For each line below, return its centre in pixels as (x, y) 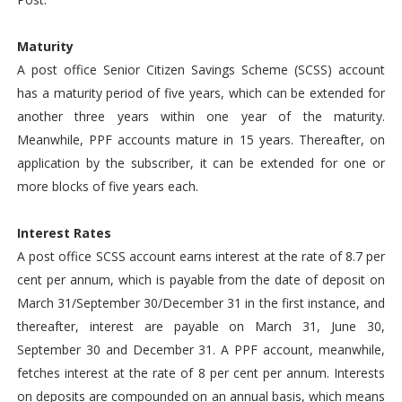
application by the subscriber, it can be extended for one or (201, 163)
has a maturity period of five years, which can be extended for (201, 93)
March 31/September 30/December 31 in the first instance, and (201, 303)
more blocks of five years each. (107, 186)
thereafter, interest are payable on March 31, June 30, (201, 326)
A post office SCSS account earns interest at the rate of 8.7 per (201, 256)
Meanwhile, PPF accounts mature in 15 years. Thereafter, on (201, 140)
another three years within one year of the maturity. (201, 116)
